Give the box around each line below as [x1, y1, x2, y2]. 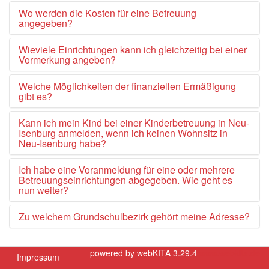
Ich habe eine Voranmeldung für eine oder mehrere [19, 163, 235, 177]
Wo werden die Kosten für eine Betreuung [19, 6, 196, 20]
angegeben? [19, 16, 73, 30]
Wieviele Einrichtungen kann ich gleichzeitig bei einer [19, 43, 247, 56]
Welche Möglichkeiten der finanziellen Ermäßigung [19, 79, 236, 93]
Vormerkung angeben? [19, 53, 116, 67]
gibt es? [19, 89, 52, 103]
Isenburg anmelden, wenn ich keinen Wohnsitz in [19, 126, 228, 140]
